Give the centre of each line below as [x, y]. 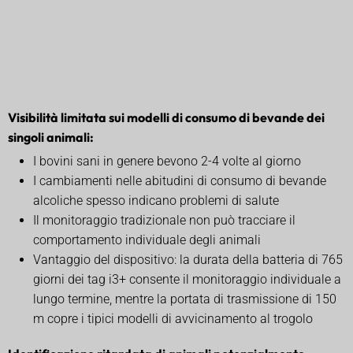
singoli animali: [51, 137]
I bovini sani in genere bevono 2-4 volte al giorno [167, 161]
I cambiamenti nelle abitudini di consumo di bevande [180, 180]
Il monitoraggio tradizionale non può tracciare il [164, 220]
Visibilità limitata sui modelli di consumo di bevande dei [166, 117]
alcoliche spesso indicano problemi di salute [156, 200]
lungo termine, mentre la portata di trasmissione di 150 [185, 299]
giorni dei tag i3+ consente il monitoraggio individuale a [187, 279]
